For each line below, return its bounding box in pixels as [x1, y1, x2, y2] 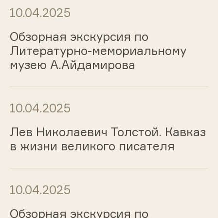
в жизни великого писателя [9, 139, 175, 154]
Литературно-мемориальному [9, 43, 186, 58]
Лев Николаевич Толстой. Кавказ [9, 125, 206, 140]
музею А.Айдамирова [9, 57, 135, 72]
